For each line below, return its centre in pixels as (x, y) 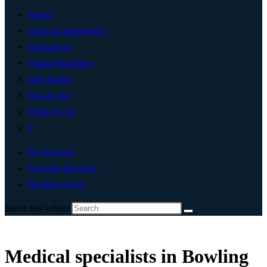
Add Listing (51, 79)
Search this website (38, 208)
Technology (51, 47)
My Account (52, 152)
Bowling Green (57, 184)
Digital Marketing (61, 63)
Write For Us (52, 111)
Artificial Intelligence (68, 31)
